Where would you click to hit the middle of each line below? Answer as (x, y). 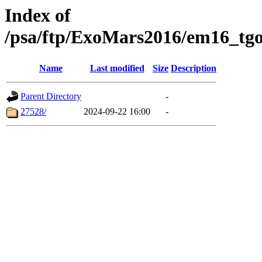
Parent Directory (51, 96)
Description (194, 68)
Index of (38, 15)
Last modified (117, 68)
